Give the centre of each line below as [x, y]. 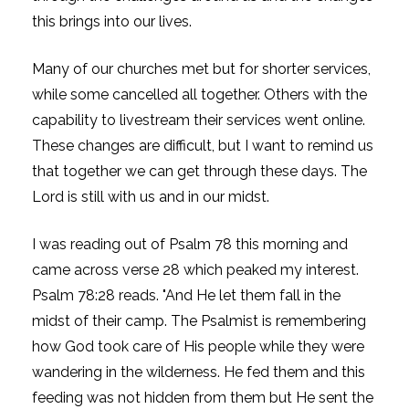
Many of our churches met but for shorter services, [201, 68]
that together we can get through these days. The [199, 171]
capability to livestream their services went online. [199, 120]
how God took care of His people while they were [198, 346]
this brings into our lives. [112, 21]
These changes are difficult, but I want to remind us [203, 145]
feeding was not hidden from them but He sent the [203, 397]
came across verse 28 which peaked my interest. [195, 269]
